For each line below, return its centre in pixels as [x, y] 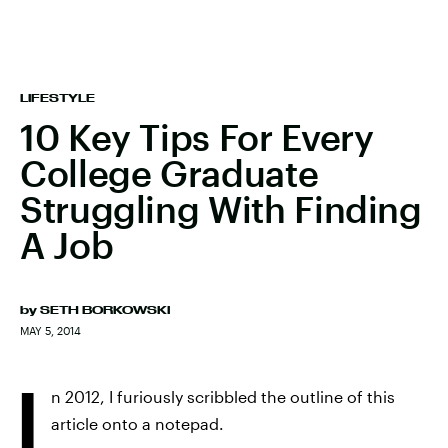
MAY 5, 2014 [50, 330]
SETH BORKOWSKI [105, 310]
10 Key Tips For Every [197, 137]
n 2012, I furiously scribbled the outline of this [223, 396]
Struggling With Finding [221, 209]
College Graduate [169, 173]
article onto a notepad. [137, 423]
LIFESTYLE [57, 98]
